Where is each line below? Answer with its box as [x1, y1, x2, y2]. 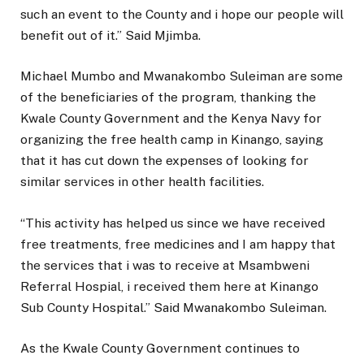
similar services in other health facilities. [20, 174, 264, 190]
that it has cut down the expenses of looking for [20, 153, 309, 169]
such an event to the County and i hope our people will [20, 6, 344, 23]
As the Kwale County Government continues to [20, 340, 300, 356]
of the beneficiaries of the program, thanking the [20, 89, 316, 106]
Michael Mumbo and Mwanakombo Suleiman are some [20, 68, 343, 84]
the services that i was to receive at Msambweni [20, 257, 310, 273]
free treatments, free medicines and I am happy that [20, 236, 336, 252]
